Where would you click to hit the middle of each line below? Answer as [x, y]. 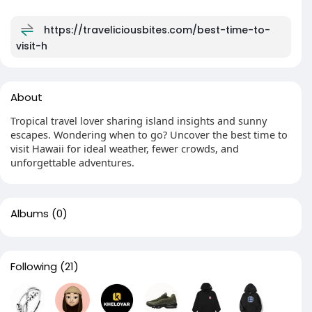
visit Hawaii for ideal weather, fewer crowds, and [125, 148]
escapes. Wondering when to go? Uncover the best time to [149, 134]
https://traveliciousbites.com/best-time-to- [157, 30]
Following [34, 266]
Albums [30, 213]
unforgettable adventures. [72, 162]
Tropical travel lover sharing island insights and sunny [139, 120]
